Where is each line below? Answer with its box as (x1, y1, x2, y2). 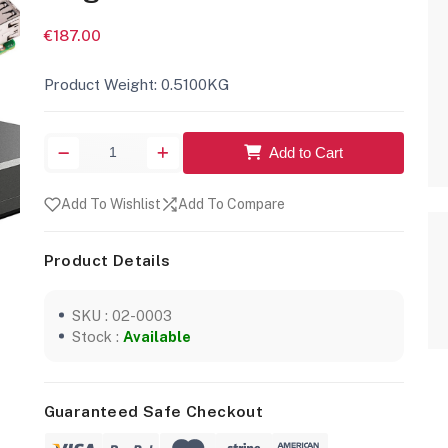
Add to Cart (269, 143, 344, 161)
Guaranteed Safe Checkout (43, 401, 264, 421)
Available (122, 327, 191, 345)
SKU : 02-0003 (71, 306, 172, 324)
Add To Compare (177, 195, 285, 212)
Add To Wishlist (60, 195, 161, 212)
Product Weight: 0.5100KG (43, 74, 230, 93)
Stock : (71, 327, 123, 345)
